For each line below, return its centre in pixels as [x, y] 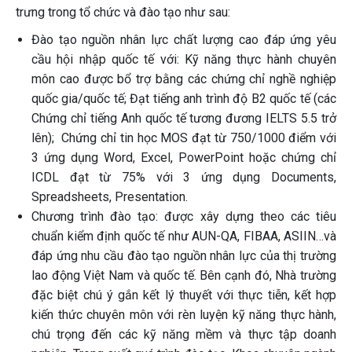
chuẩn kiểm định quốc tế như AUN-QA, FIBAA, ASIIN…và [184, 236]
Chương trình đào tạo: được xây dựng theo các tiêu [184, 216]
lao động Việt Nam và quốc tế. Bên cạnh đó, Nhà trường [184, 275]
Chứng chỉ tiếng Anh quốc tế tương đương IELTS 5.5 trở [184, 118]
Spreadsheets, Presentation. [110, 197]
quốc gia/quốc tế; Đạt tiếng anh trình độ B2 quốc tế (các [184, 99]
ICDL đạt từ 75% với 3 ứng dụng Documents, [184, 177]
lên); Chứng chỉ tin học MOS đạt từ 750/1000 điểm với [184, 138]
